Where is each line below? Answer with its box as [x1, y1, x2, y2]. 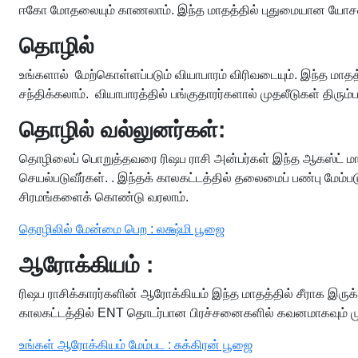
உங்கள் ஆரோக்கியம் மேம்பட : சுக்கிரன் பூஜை [19, 338, 253, 352]
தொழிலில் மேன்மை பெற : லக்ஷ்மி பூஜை [19, 222, 225, 236]
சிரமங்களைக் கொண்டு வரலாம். [19, 190, 189, 204]
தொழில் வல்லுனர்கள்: [19, 117, 225, 142]
